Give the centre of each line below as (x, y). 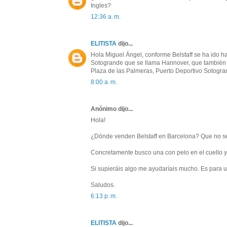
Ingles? (101, 6)
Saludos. (103, 185)
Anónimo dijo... (112, 109)
